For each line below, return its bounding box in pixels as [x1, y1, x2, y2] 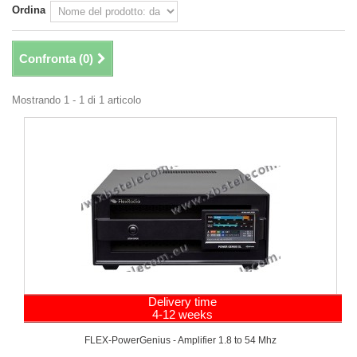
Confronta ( [19, 52, 83, 65]
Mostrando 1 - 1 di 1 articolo [12, 94, 141, 106]
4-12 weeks [152, 308, 214, 321]
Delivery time [148, 295, 218, 308]
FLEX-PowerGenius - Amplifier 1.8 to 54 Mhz [84, 335, 277, 346]
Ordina [12, 4, 45, 16]
